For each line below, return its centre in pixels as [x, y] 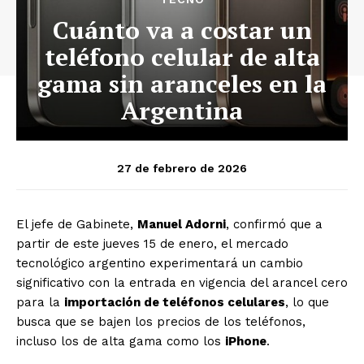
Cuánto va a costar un [182, 30]
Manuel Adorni [182, 225]
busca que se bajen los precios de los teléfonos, [161, 322]
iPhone [246, 342]
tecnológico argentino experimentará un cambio [160, 264]
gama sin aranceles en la [182, 84]
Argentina [182, 111]
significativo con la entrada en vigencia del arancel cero [182, 283]
